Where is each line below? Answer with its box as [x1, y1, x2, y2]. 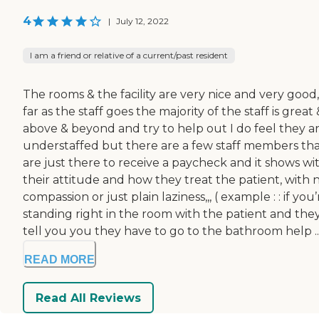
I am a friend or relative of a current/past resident [30, 50, 228, 61]
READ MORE [24, 253, 95, 266]
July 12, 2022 [116, 16, 169, 27]
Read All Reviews [36, 291, 141, 305]
